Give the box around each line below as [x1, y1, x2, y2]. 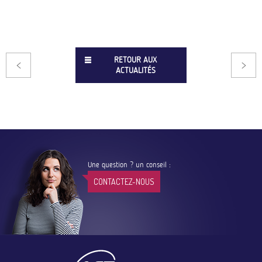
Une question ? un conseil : [88, 160, 171, 170]
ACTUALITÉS [115, 65, 156, 76]
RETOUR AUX [114, 55, 157, 65]
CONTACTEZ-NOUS [94, 177, 154, 187]
